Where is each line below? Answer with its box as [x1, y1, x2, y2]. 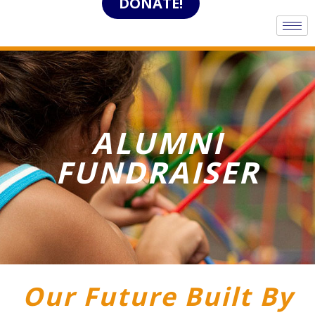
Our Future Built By [22, 279, 293, 314]
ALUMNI [91, 122, 224, 162]
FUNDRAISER [55, 152, 260, 192]
